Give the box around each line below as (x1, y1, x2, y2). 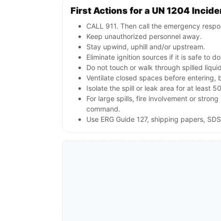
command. (86, 105, 120, 113)
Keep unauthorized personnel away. (86, 32, 202, 41)
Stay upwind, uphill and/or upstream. (86, 42, 205, 51)
